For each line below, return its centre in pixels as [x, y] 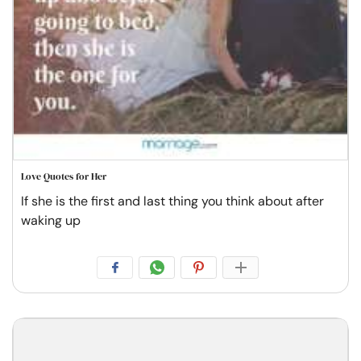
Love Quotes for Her [64, 176]
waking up [51, 220]
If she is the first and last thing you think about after [172, 201]
